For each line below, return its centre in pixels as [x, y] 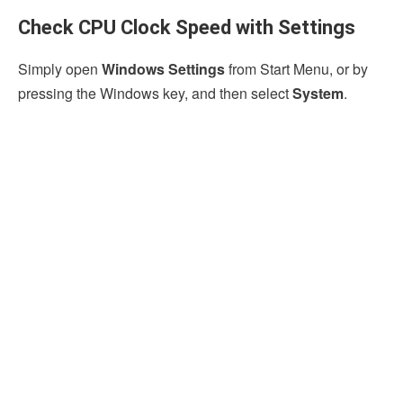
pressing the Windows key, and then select [155, 94]
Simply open [60, 69]
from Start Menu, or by [296, 69]
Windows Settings [163, 69]
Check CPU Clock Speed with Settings [187, 28]
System [318, 94]
